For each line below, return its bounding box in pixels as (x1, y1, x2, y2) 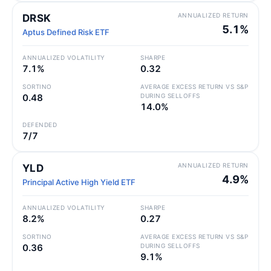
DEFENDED (22, 121, 57, 128)
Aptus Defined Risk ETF (22, 27, 109, 37)
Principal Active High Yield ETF (22, 177, 135, 187)
